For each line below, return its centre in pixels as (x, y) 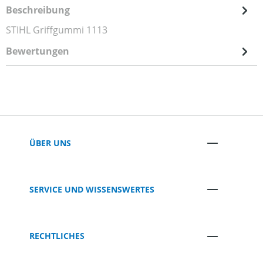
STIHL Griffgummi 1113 (57, 30)
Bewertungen (38, 51)
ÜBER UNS (50, 143)
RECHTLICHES (57, 236)
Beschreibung (38, 10)
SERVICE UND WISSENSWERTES (92, 189)
